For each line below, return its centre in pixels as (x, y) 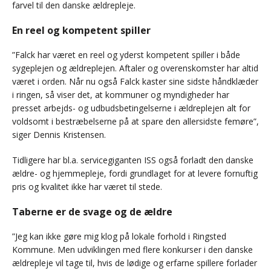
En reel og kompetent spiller (81, 31)
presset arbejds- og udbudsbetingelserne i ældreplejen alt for (131, 108)
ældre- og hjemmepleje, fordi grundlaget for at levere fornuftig (135, 174)
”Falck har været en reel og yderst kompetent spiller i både (126, 55)
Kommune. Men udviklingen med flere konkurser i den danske (132, 250)
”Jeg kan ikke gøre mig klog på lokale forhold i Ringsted (119, 237)
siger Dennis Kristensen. (59, 135)
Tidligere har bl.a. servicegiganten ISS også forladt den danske (133, 160)
